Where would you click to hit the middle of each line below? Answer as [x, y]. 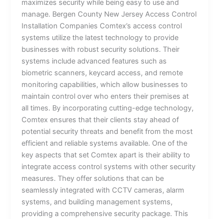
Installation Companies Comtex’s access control [102, 26]
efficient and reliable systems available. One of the [105, 143]
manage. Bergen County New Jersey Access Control [109, 14]
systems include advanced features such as [94, 61]
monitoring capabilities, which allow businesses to [105, 84]
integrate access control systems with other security [109, 166]
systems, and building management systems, [97, 202]
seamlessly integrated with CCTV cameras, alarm [103, 190]
